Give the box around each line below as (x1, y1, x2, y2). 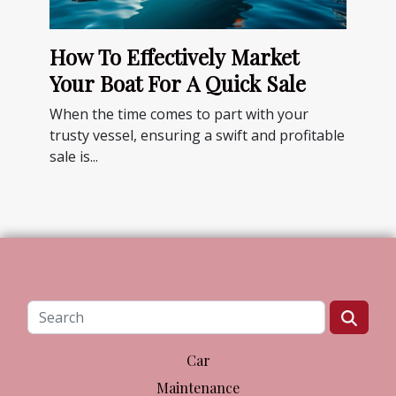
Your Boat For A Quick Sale (49, 68, 306, 97)
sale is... (49, 146, 98, 166)
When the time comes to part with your (49, 103, 308, 124)
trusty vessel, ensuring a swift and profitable (49, 125, 345, 145)
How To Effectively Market (49, 42, 299, 71)
